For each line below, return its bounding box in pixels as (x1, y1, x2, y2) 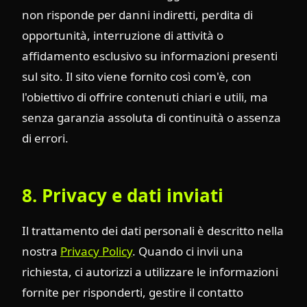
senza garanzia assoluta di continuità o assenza (22, 110, 281, 125)
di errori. (22, 130, 69, 146)
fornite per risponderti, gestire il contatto (22, 284, 243, 300)
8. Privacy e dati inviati (22, 183, 223, 208)
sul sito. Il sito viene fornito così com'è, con (22, 69, 251, 84)
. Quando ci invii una (132, 243, 243, 259)
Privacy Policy (60, 243, 132, 259)
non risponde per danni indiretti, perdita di (22, 7, 253, 23)
